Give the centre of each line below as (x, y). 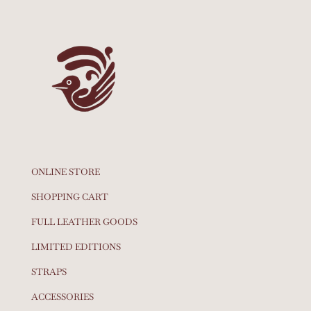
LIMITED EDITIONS (76, 247)
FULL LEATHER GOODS (84, 222)
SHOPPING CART (69, 197)
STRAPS (49, 272)
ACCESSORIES (62, 297)
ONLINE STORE (65, 172)
